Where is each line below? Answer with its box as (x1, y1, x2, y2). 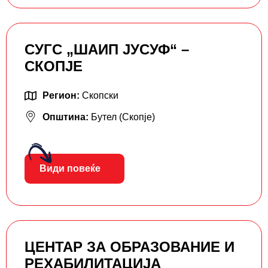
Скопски (82, 90, 118, 100)
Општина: (42, 111, 91, 122)
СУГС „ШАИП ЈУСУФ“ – (25, 41, 189, 57)
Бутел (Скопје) (91, 111, 155, 122)
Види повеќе (39, 163, 100, 173)
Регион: (42, 90, 82, 100)
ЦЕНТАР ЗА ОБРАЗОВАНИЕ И (25, 238, 234, 255)
